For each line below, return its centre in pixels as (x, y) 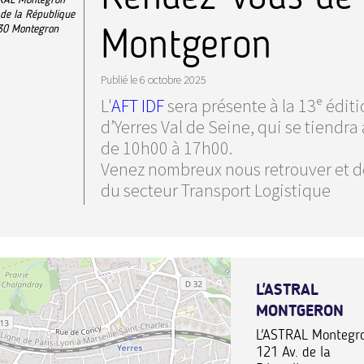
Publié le (119, 80)
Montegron (35, 29)
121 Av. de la (293, 352)
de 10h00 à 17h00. (167, 147)
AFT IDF (139, 105)
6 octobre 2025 (173, 80)
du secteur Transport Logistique (216, 190)
